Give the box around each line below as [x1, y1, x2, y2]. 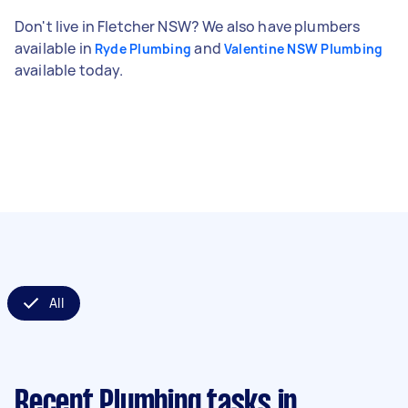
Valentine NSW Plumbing [223, 39, 383, 57]
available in [15, 37, 95, 58]
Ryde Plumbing [94, 39, 192, 57]
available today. [15, 59, 124, 80]
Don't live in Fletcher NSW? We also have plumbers [15, 15, 361, 36]
